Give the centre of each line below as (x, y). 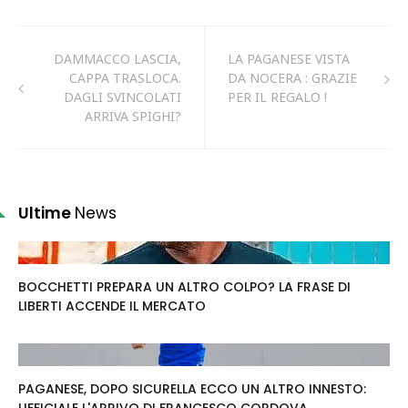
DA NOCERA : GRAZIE (292, 78)
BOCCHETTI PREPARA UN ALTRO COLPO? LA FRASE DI (184, 287)
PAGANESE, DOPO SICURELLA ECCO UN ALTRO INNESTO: (192, 389)
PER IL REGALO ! (277, 97)
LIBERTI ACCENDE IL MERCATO (112, 306)
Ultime (46, 213)
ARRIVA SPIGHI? (133, 116)
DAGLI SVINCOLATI (122, 97)
